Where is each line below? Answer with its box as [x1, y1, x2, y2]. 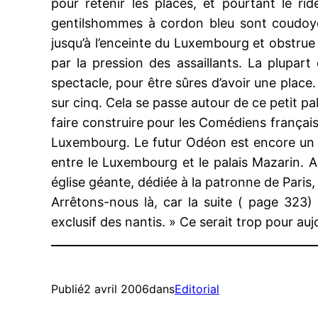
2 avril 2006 [84, 282, 149, 296]
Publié [51, 282, 84, 296]
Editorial [175, 282, 219, 296]
